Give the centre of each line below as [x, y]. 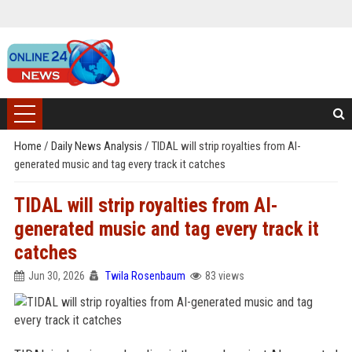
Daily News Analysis [97, 146]
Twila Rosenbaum [145, 276]
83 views [224, 276]
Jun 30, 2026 [56, 276]
